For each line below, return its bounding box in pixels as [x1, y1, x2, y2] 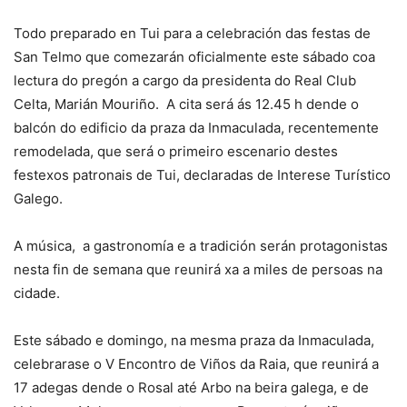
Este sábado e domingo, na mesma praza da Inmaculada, [14, 331, 374, 349]
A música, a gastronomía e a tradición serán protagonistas [14, 236, 388, 254]
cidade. [14, 283, 60, 302]
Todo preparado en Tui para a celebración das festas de [14, 24, 371, 42]
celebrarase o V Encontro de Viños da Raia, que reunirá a [14, 354, 379, 372]
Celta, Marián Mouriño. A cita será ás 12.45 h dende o [14, 94, 359, 113]
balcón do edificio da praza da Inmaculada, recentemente [14, 118, 379, 136]
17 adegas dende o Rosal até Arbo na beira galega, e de [14, 378, 369, 396]
